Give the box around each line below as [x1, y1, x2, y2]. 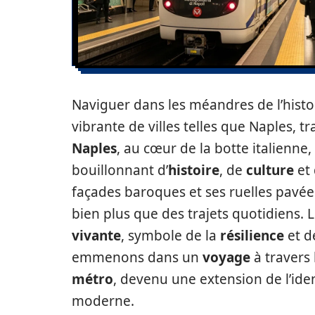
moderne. [72, 292, 134, 310]
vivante [72, 226, 121, 245]
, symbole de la [121, 226, 220, 245]
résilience [220, 226, 284, 245]
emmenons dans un [72, 248, 202, 266]
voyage [202, 248, 250, 266]
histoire [168, 161, 219, 179]
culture [246, 161, 294, 179]
